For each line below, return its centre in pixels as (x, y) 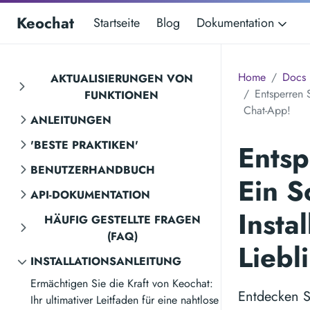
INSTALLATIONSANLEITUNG (106, 261)
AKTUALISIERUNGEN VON (121, 79)
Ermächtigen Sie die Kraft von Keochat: (122, 283)
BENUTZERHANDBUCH (93, 170)
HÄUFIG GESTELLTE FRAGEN (123, 220)
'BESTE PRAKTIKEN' (84, 145)
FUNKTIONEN (122, 95)
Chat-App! (267, 110)
